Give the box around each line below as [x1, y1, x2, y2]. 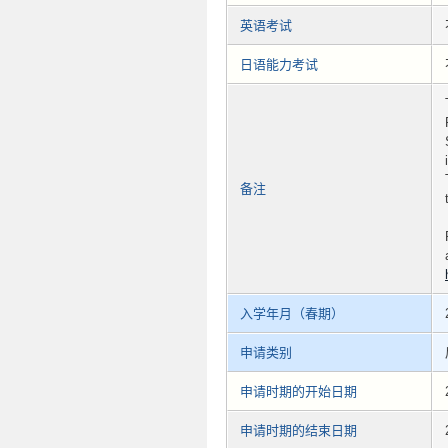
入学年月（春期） [240, 306, 344, 322]
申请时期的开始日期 [240, 384, 357, 400]
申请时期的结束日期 [240, 423, 357, 439]
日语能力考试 [240, 57, 318, 73]
